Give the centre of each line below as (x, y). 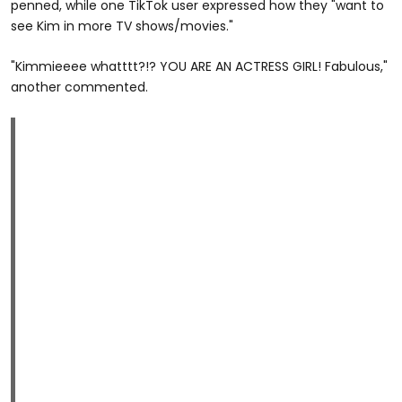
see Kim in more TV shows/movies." (122, 26)
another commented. (79, 87)
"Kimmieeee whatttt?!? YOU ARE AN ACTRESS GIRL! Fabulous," (199, 66)
